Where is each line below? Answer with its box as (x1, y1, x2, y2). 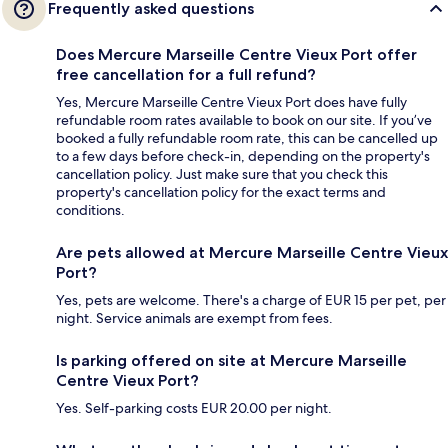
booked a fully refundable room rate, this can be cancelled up (56, 128, 438, 147)
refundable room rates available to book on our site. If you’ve (56, 110, 432, 129)
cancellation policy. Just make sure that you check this (56, 164, 388, 183)
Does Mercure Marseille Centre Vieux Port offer (56, 44, 417, 64)
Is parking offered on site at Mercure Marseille (56, 350, 407, 370)
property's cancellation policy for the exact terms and (56, 182, 386, 201)
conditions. (56, 200, 125, 219)
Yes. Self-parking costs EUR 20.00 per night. (56, 398, 332, 417)
